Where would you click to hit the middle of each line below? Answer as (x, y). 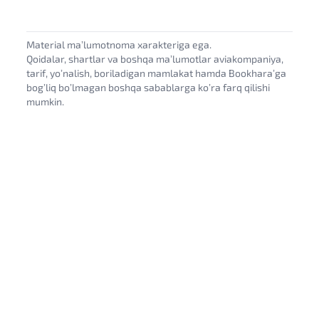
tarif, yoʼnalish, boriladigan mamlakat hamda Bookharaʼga (157, 73)
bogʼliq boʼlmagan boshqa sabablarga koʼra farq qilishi (148, 87)
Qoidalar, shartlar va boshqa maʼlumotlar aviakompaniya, (155, 59)
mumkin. (46, 101)
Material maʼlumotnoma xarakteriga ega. (119, 45)
